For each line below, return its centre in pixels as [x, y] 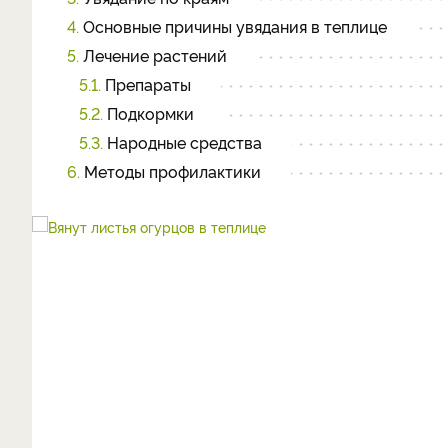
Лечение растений [153, 55]
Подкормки [148, 113]
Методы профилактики [170, 171]
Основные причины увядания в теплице [233, 26]
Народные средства [182, 142]
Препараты [146, 84]
